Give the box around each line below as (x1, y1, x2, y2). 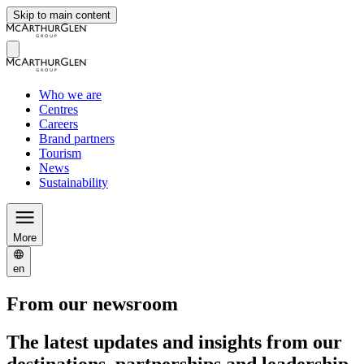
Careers (39, 117, 78, 131)
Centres (39, 102, 78, 116)
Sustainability (39, 175, 108, 189)
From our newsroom (6, 292, 178, 314)
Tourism (39, 146, 81, 160)
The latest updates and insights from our (6, 331, 342, 353)
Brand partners (39, 132, 115, 145)
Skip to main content (13, 9, 110, 21)
